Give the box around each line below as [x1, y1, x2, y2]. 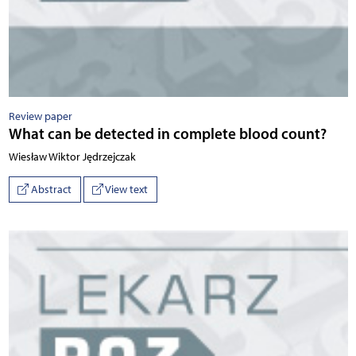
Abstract [29, 182, 72, 196]
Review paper [8, 109, 72, 123]
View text [103, 182, 148, 196]
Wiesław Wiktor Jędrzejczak [8, 149, 136, 164]
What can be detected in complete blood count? [8, 123, 327, 143]
